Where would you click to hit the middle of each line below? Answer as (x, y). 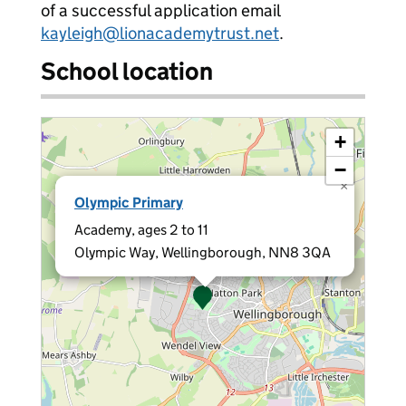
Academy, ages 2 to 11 (141, 230)
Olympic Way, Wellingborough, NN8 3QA (203, 252)
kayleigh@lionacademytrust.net (160, 33)
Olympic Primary (129, 203)
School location (127, 71)
